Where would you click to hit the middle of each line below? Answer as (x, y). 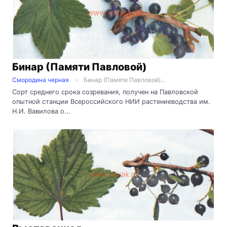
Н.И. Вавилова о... (41, 111)
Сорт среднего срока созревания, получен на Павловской (105, 92)
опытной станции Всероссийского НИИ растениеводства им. (111, 102)
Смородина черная (41, 80)
